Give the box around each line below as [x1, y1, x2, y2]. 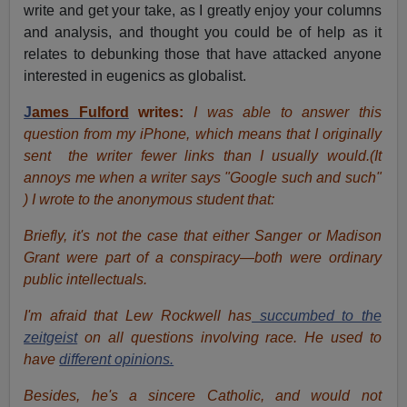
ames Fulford [32, 104, 129, 121]
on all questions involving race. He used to [77, 330, 382, 346]
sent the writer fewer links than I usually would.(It [24, 148, 382, 164]
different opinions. [59, 352, 174, 368]
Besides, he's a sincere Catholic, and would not [24, 388, 382, 404]
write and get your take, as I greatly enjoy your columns [24, 3, 382, 19]
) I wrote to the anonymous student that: [24, 192, 275, 208]
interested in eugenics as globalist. [24, 68, 247, 84]
